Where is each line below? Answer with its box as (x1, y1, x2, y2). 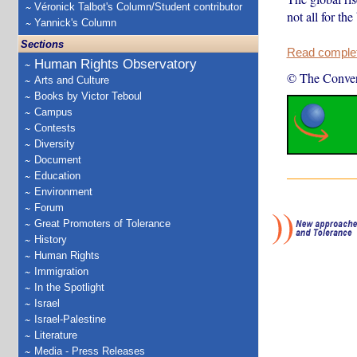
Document (34, 154, 81, 166)
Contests (34, 122, 76, 134)
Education (34, 170, 80, 182)
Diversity (34, 138, 75, 150)
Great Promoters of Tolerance (34, 218, 171, 229)
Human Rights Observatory (34, 57, 197, 72)
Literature (34, 329, 77, 341)
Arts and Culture (34, 74, 109, 86)
